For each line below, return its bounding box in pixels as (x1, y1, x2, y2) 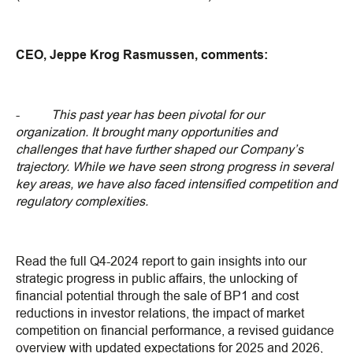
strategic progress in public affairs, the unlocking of (16, 270, 297, 288)
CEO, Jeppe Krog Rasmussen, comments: (16, 46, 268, 64)
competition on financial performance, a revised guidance (16, 322, 334, 340)
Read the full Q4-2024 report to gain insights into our (16, 253, 307, 270)
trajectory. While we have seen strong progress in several (16, 158, 333, 176)
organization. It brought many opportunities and (16, 124, 277, 141)
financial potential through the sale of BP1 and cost (16, 288, 299, 305)
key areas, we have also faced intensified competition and (16, 176, 337, 193)
